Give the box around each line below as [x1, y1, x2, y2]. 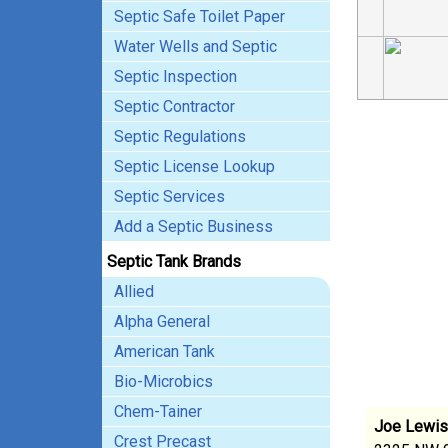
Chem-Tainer [114, 402, 202, 421]
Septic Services [114, 187, 225, 206]
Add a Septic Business [114, 217, 273, 236]
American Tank [114, 342, 215, 361]
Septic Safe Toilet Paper [114, 7, 285, 26]
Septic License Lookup [114, 157, 275, 176]
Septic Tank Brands [107, 252, 241, 271]
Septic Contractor [114, 97, 235, 116]
